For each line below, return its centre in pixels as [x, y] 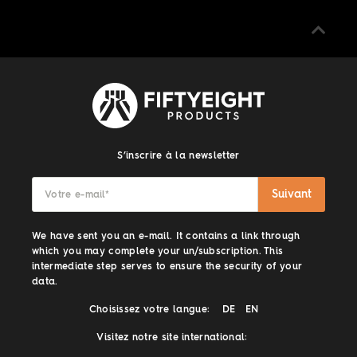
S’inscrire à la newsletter [178, 156]
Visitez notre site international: [172, 337]
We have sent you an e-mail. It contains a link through [166, 236]
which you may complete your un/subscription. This [158, 251]
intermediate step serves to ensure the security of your [167, 267]
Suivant [292, 194]
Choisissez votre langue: [149, 310]
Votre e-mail [75, 195]
